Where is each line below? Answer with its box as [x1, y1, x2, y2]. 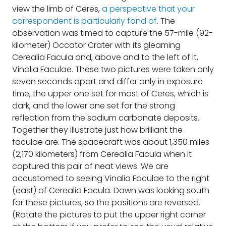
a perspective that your [102, 3, 195, 15]
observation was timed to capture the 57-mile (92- [12, 27, 213, 39]
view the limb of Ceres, [12, 3, 102, 15]
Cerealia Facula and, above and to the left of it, [12, 51, 198, 63]
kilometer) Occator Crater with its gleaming [12, 39, 181, 51]
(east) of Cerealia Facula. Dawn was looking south [12, 185, 209, 196]
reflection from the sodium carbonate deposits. [12, 112, 199, 124]
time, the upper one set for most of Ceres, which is [12, 88, 208, 99]
